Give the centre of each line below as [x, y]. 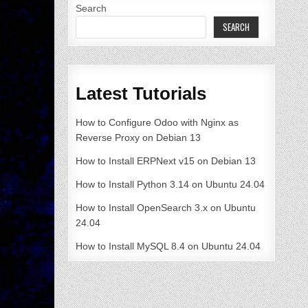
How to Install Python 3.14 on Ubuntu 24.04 [170, 185]
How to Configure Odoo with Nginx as [157, 123]
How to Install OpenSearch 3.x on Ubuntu [166, 208]
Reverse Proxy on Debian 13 [139, 138]
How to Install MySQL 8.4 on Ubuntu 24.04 [168, 246]
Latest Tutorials [141, 93]
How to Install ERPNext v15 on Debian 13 [166, 161]
